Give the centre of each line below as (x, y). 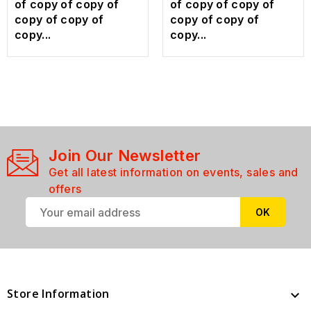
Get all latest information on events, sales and (174, 173)
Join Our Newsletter (125, 156)
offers (65, 189)
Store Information (58, 294)
